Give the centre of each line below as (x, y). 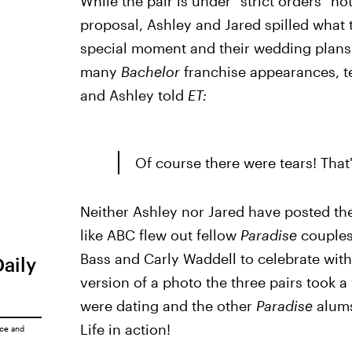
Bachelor (150, 71)
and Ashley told (134, 95)
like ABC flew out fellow (160, 235)
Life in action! (125, 329)
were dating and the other (168, 306)
